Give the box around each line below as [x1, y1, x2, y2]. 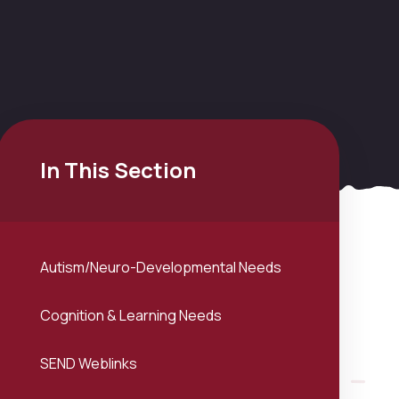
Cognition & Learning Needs [39, 305, 222, 325]
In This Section [39, 155, 196, 184]
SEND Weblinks [39, 354, 137, 373]
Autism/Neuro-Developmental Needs [39, 257, 281, 277]
